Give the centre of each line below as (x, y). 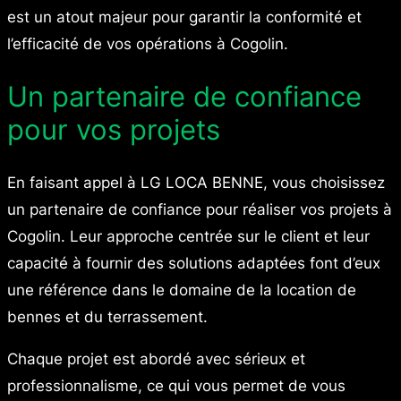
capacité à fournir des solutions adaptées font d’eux (194, 264)
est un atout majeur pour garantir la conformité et (184, 17)
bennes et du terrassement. (107, 317)
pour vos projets (114, 130)
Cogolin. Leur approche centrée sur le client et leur (188, 237)
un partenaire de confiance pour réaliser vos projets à (200, 210)
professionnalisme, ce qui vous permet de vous (176, 385)
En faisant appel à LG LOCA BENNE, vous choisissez (196, 183)
